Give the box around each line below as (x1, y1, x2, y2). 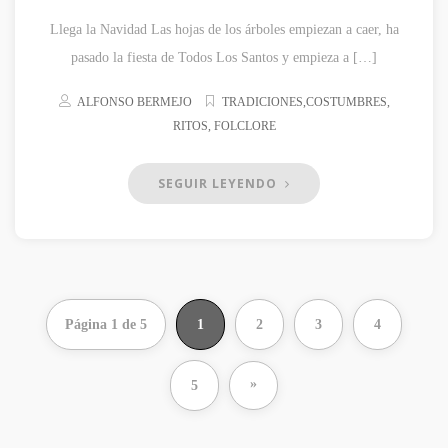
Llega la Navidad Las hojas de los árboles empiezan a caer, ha (49, 21, 399, 37)
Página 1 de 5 (65, 316, 147, 332)
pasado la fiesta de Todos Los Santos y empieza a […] (71, 49, 377, 65)
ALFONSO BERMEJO (76, 94, 192, 109)
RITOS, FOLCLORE (172, 118, 276, 133)
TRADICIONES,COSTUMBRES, (221, 94, 390, 109)
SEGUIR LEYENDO (158, 174, 281, 192)
